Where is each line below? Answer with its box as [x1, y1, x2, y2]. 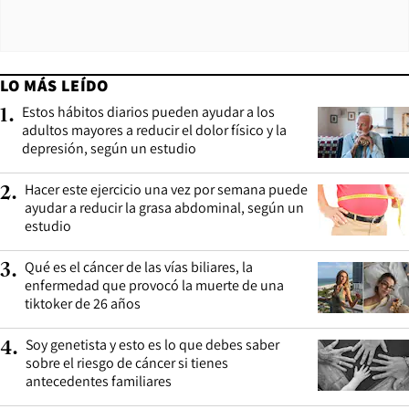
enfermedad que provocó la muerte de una [25, 276, 284, 296]
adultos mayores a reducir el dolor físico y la [22, 121, 287, 141]
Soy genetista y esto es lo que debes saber [26, 335, 279, 355]
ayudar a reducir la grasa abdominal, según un [25, 198, 304, 218]
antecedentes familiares [26, 372, 172, 392]
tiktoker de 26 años [25, 294, 141, 314]
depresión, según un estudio [22, 139, 196, 159]
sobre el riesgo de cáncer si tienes [26, 353, 228, 373]
